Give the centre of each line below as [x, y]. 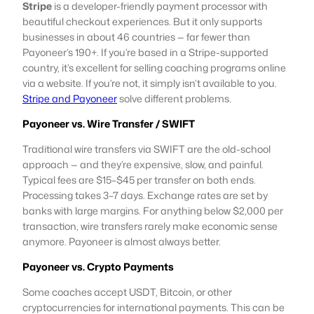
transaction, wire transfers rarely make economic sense [150, 226]
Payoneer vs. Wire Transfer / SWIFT [109, 123]
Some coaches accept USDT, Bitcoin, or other [127, 292]
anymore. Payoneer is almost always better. [122, 241]
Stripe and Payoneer [70, 98]
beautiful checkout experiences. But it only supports [142, 21]
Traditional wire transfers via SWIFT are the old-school [146, 149]
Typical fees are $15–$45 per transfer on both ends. [139, 179]
